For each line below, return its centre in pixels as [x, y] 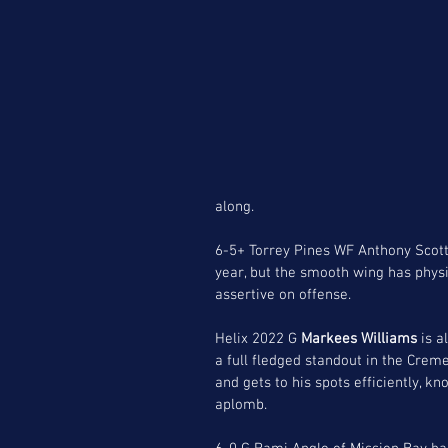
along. [234, 206]
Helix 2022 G [258, 338]
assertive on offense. [285, 294]
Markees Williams [359, 338]
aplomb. [241, 404]
